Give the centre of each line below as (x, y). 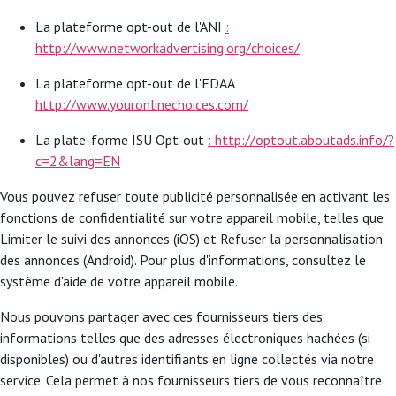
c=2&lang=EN (78, 161)
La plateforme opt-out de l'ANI (130, 27)
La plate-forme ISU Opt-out (122, 140)
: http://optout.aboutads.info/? (301, 140)
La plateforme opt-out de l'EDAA (135, 83)
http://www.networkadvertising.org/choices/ (168, 48)
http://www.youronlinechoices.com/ (142, 104)
